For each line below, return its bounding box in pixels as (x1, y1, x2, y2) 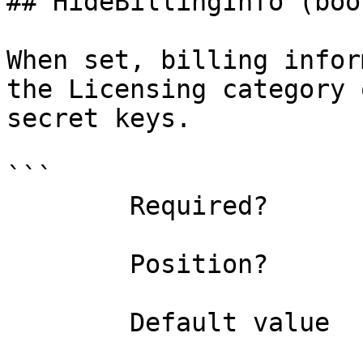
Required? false (6, 191, 130, 220)
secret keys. (6, 104, 191, 133)
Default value (6, 308, 130, 337)
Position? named (6, 250, 130, 279)
